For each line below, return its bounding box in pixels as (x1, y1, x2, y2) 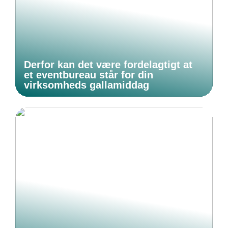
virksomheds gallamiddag (24, 79, 149, 91)
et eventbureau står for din (24, 69, 153, 81)
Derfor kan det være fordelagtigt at (24, 59, 192, 71)
